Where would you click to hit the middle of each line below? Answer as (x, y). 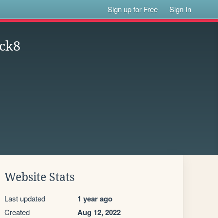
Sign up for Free (133, 9)
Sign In (181, 9)
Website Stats (39, 177)
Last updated (25, 198)
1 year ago (95, 199)
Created (17, 212)
